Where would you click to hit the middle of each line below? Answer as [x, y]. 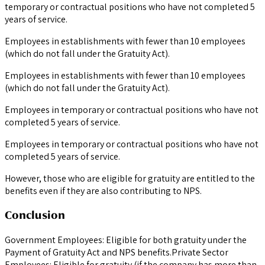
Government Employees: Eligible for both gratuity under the [126, 240]
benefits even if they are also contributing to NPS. [103, 190]
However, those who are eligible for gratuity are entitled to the [130, 178]
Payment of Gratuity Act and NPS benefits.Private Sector [117, 252]
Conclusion [35, 215]
